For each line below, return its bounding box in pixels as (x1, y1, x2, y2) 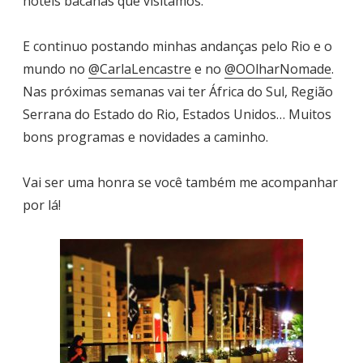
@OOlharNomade (224, 59, 331, 78)
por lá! (23, 195, 61, 214)
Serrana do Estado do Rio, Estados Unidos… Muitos (23, 105, 331, 123)
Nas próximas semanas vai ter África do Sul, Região (23, 82, 333, 100)
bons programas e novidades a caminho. (23, 127, 268, 146)
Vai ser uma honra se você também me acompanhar (23, 173, 338, 191)
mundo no (23, 59, 88, 78)
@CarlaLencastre (88, 59, 191, 78)
